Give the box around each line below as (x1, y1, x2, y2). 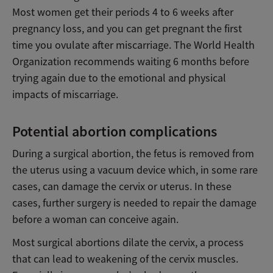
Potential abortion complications (12, 121, 217, 141)
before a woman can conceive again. (12, 212, 179, 226)
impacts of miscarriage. (12, 87, 118, 101)
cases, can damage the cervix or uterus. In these (12, 179, 232, 193)
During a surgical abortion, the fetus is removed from (12, 146, 254, 160)
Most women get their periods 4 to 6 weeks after (12, 5, 233, 19)
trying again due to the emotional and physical (12, 71, 226, 85)
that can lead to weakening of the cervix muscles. (12, 252, 238, 266)
